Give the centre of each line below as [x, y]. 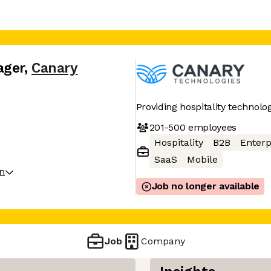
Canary [55, 68]
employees [211, 127]
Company [163, 241]
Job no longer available [206, 186]
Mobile [202, 159]
